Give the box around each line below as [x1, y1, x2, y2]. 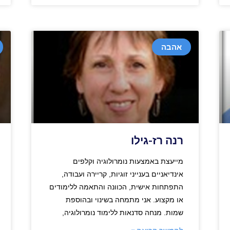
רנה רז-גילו [131, 134, 184, 147]
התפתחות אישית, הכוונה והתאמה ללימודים [49, 182, 184, 191]
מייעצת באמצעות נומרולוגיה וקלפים [73, 157, 184, 165]
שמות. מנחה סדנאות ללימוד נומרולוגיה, [62, 208, 184, 217]
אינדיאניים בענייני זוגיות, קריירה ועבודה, [62, 169, 184, 178]
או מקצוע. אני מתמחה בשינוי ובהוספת [66, 195, 184, 204]
